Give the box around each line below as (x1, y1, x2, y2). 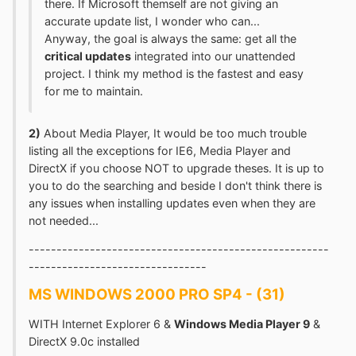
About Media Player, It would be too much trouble (41, 126, 307, 140)
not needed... (29, 213, 99, 227)
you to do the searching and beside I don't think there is (29, 178, 322, 192)
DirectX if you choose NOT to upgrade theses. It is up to (29, 161, 324, 175)
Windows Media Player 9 (174, 317, 310, 331)
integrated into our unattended (131, 49, 296, 64)
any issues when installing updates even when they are (29, 195, 315, 210)
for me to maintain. (44, 84, 143, 99)
